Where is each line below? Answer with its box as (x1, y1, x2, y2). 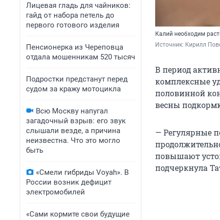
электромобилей (26, 188, 85, 196)
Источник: (155, 41, 185, 49)
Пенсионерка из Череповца (26, 43, 123, 52)
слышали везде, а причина (26, 126, 120, 135)
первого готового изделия (26, 21, 119, 29)
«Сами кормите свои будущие (26, 210, 130, 219)
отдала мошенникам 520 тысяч (26, 53, 135, 61)
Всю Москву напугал (36, 107, 108, 115)
